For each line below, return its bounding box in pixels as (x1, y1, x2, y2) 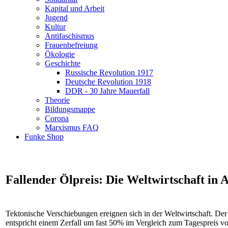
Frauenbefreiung (45, 41, 98, 49)
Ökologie (45, 50, 75, 59)
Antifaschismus (45, 32, 94, 40)
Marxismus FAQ (45, 123, 99, 132)
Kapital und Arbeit (45, 4, 104, 13)
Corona (45, 114, 69, 123)
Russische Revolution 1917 (65, 68, 153, 77)
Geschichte (45, 59, 80, 68)
